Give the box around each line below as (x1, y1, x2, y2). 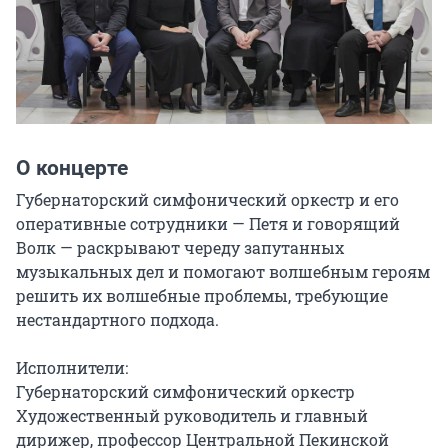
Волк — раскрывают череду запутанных (16, 237, 344, 259)
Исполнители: (16, 357, 128, 379)
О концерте (16, 156, 128, 181)
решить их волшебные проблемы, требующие (16, 285, 388, 307)
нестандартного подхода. (16, 309, 219, 331)
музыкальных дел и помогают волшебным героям (16, 261, 430, 283)
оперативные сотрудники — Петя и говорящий (16, 213, 400, 235)
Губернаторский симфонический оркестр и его (16, 189, 399, 211)
